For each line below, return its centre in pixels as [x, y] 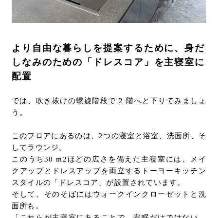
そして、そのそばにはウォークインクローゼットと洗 [109, 194]
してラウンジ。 [39, 148]
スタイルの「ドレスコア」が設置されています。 [98, 183]
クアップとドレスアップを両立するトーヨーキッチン [109, 171]
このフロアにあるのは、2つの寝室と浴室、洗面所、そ [109, 136]
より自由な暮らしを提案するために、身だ [108, 48]
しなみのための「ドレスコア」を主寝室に [108, 62]
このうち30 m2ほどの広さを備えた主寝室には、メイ [109, 159]
